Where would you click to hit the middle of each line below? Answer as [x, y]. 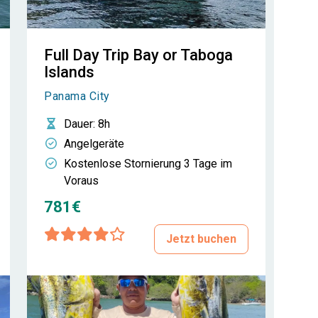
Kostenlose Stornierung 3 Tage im [148, 164]
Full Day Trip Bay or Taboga [138, 55]
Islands [69, 72]
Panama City [77, 96]
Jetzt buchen [201, 239]
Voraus [81, 181]
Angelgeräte [94, 144]
